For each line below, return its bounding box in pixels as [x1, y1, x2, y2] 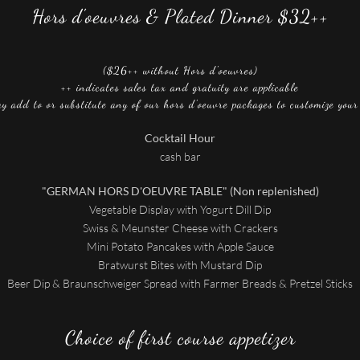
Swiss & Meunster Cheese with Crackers [82, 221, 278, 235]
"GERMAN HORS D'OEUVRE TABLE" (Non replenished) [41, 184, 319, 198]
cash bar [159, 149, 201, 163]
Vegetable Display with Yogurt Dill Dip [89, 202, 271, 216]
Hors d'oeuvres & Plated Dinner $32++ [31, 5, 329, 28]
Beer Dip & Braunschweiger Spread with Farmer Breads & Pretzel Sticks [7, 276, 353, 290]
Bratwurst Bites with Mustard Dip [98, 258, 262, 272]
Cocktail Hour [145, 131, 215, 145]
